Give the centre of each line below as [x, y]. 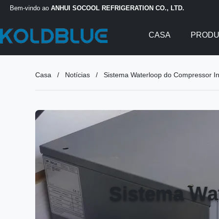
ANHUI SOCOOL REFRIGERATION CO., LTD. [118, 8]
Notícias [77, 75]
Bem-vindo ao [30, 8]
